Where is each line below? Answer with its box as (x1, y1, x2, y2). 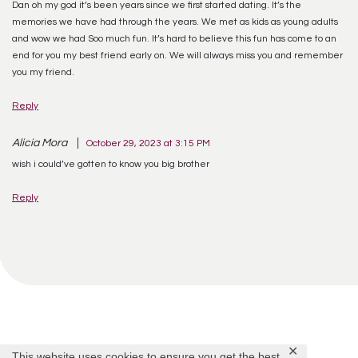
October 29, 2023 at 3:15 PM (86, 138, 210, 148)
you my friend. (12, 67, 74, 77)
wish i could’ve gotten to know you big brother (12, 159, 209, 169)
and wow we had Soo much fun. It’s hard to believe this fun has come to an (12, 34, 336, 43)
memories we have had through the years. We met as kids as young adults (12, 17, 338, 26)
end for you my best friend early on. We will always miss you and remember (12, 50, 343, 60)
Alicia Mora (12, 137, 67, 149)
